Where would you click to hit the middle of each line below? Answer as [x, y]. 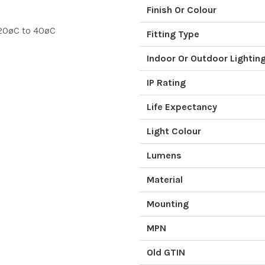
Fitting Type [173, 34]
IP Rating [166, 83]
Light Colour [174, 131]
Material [165, 180]
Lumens [164, 155]
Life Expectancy [182, 107]
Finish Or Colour [182, 10]
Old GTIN [166, 252]
